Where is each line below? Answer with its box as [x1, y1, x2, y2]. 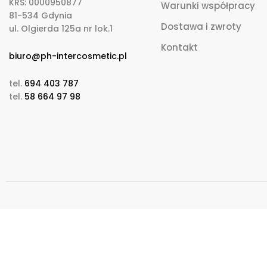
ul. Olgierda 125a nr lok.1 [9, 22, 113, 35]
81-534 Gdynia [9, 9, 72, 21]
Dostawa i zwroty [161, 20, 242, 33]
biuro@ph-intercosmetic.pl [9, 49, 127, 62]
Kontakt [161, 41, 198, 54]
